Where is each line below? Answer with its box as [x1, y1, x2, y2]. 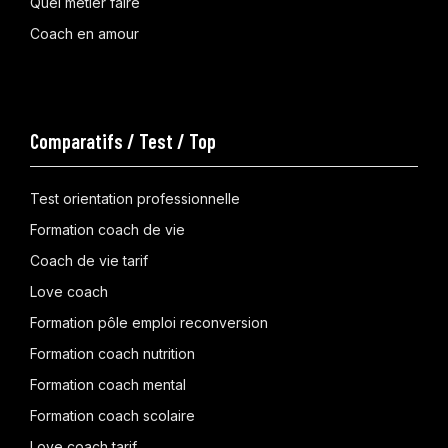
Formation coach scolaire [30, 406, 195, 424]
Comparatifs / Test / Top [30, 128, 216, 153]
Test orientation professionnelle [30, 189, 240, 207]
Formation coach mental [30, 375, 186, 393]
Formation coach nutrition [30, 344, 195, 362]
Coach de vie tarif [30, 251, 148, 269]
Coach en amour [30, 24, 139, 42]
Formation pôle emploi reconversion [30, 313, 268, 331]
